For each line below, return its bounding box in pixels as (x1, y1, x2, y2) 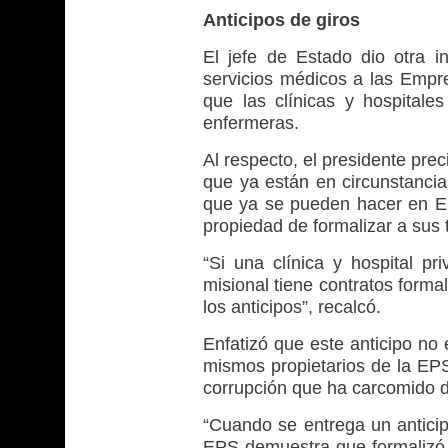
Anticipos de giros (203, 10, 360, 31)
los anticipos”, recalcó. (203, 297, 381, 318)
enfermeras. (203, 113, 299, 134)
